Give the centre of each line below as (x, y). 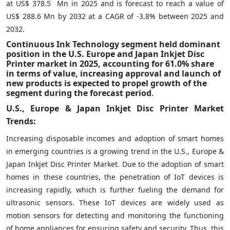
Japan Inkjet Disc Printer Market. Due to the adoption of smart (115, 164)
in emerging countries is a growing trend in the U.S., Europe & (115, 151)
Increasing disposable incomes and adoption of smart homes (115, 138)
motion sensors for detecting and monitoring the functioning (115, 215)
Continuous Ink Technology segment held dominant (113, 44)
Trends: (21, 121)
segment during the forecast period (79, 93)
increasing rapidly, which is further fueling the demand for (115, 189)
